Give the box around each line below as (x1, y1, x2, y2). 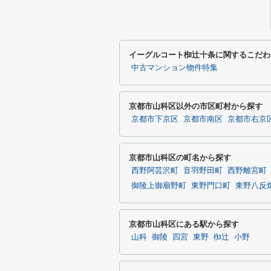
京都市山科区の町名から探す (129, 153, 231, 162)
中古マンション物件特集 (131, 64, 218, 72)
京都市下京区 (131, 115, 178, 123)
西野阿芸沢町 (131, 166, 178, 175)
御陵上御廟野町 (131, 181, 186, 190)
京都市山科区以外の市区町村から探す (129, 102, 263, 111)
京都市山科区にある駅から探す (129, 220, 239, 229)
